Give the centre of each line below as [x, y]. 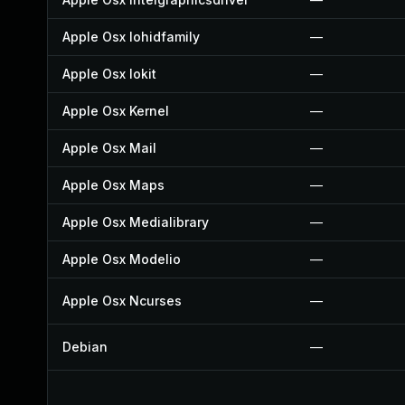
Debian [85, 347]
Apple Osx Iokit [109, 74]
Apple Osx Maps [113, 185]
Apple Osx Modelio [122, 259]
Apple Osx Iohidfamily [131, 37]
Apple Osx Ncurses [122, 301]
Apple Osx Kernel [116, 111]
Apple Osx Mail [109, 148]
